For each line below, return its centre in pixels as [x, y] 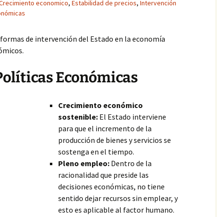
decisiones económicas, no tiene [111, 186]
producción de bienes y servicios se [115, 140]
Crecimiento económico [101, 105]
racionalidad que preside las [103, 175]
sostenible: [78, 117]
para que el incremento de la [105, 128]
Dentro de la [131, 163]
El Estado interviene [132, 117]
